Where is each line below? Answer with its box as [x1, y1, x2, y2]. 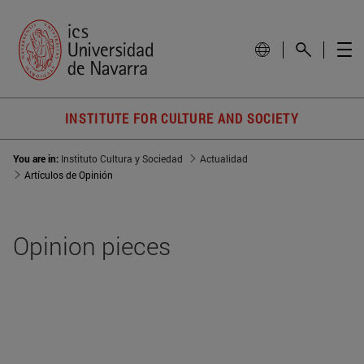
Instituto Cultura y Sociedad [61, 152, 183, 166]
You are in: [13, 152, 61, 166]
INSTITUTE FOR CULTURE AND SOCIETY [65, 110, 299, 128]
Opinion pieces [13, 230, 171, 262]
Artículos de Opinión [24, 168, 113, 182]
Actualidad [200, 152, 248, 166]
